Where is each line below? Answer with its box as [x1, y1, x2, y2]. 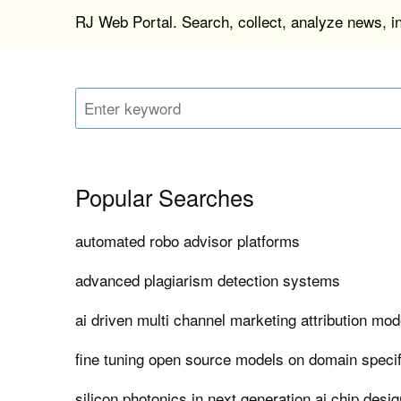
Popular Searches [75, 181, 255, 214]
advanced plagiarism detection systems [75, 269, 341, 292]
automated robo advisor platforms [75, 229, 301, 252]
